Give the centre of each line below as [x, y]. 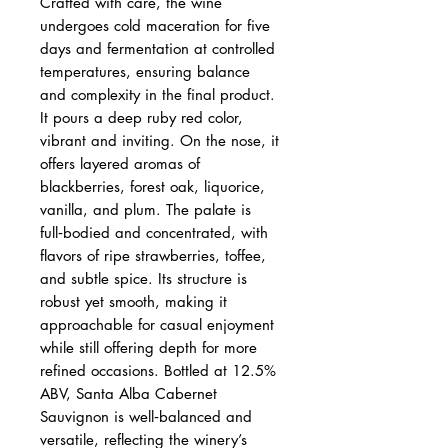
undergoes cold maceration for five [155, 25]
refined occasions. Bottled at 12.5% [158, 370]
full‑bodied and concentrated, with [154, 232]
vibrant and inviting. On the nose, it [159, 140]
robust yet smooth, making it [133, 301]
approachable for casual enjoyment [157, 324]
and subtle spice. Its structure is [143, 278]
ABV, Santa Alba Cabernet [128, 393]
